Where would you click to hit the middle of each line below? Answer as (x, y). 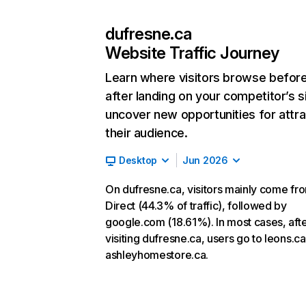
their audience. (147, 133)
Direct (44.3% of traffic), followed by (196, 206)
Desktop (138, 160)
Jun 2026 (205, 160)
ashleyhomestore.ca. (157, 255)
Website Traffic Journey (192, 53)
